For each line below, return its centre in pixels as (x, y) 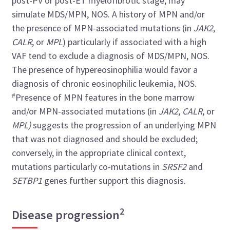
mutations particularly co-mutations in (87, 167)
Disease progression (66, 215)
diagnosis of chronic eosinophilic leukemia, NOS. (104, 84)
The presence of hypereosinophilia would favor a (105, 70)
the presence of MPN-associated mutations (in (103, 28)
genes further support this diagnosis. (129, 181)
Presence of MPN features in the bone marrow (105, 98)
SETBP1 (27, 181)
